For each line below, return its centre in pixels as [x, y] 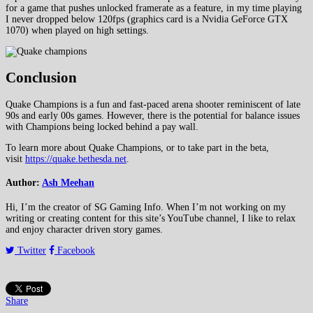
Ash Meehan [68, 183]
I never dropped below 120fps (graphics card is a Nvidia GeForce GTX [147, 19]
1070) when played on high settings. [77, 30]
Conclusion [41, 78]
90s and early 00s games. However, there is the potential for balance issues [153, 115]
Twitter [30, 250]
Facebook [75, 250]
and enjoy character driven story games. [84, 229]
